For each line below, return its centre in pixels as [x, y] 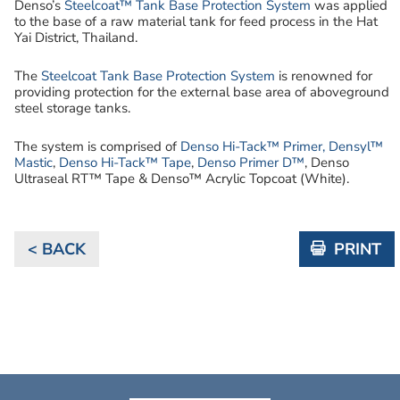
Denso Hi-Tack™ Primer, [253, 146]
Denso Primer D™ [251, 162]
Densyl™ [356, 146]
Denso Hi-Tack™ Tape [125, 162]
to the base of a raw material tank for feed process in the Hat [196, 21]
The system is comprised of [97, 146]
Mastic [33, 162]
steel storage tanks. [72, 108]
